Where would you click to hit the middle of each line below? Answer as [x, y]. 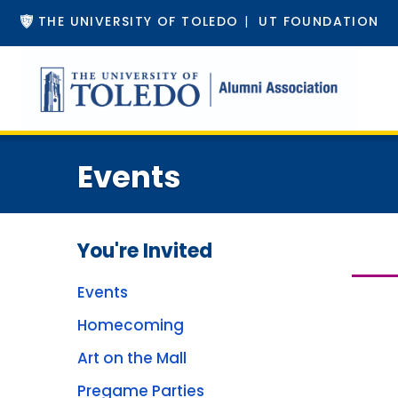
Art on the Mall [132, 358]
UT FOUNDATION [319, 21]
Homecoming [131, 325]
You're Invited [145, 251]
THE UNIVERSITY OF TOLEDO [139, 21]
